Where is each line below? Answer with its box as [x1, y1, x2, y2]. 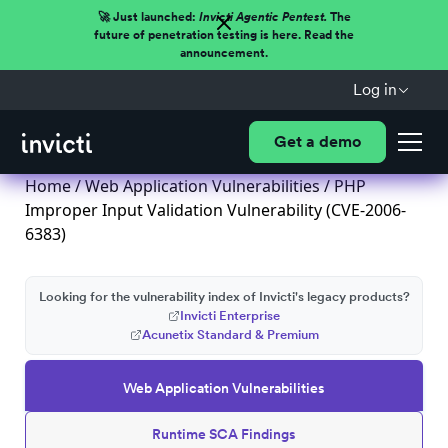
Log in [352, 80, 397, 99]
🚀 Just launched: [97, 10, 199, 24]
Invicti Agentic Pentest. [198, 10, 327, 24]
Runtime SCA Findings [152, 426, 296, 442]
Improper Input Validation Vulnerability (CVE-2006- [25, 199, 406, 221]
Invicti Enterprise [180, 308, 280, 323]
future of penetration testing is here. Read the [94, 28, 354, 42]
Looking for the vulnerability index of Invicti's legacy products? [38, 289, 410, 304]
